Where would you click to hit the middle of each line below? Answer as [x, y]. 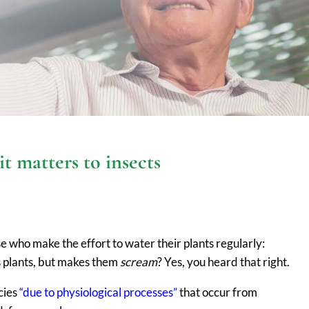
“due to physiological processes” [98, 292]
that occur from [217, 292]
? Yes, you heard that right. [223, 262]
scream [139, 262]
